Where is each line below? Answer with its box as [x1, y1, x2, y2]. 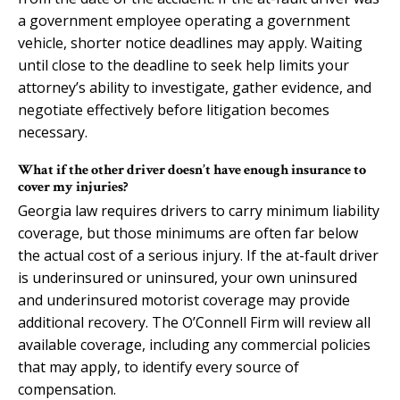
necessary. [18, 121, 87, 142]
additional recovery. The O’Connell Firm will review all [18, 312, 371, 332]
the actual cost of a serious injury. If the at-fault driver [18, 245, 379, 265]
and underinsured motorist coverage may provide [18, 289, 350, 310]
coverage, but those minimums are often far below [18, 222, 358, 243]
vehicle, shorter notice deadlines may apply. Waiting [18, 32, 362, 53]
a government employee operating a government [18, 10, 350, 30]
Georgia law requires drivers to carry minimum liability [18, 200, 379, 221]
